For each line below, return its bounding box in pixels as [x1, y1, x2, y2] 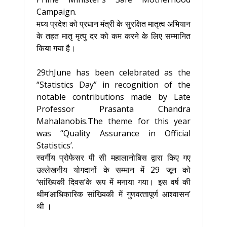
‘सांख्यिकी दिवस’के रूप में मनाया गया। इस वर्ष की [36, 176, 191, 187]
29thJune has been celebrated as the [36, 67, 191, 78]
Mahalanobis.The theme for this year [36, 116, 191, 127]
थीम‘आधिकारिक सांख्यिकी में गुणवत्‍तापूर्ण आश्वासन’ [36, 188, 191, 200]
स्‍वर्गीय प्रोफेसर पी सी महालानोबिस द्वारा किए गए [36, 152, 191, 163]
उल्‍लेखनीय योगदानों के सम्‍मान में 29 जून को [36, 164, 191, 175]
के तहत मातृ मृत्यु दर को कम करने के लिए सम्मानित [36, 30, 191, 42]
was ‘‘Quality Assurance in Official [36, 128, 191, 139]
